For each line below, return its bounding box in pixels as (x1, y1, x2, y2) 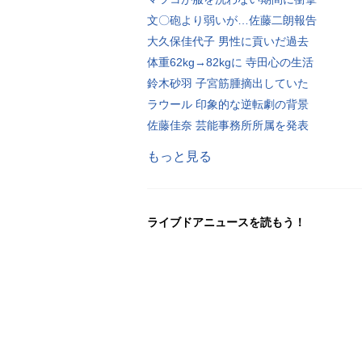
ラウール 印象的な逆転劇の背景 (147, 97, 309, 111)
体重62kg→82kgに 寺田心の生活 (147, 55, 314, 69)
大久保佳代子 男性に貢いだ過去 (147, 34, 309, 48)
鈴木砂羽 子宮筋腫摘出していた (147, 76, 309, 90)
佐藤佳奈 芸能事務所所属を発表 (147, 118, 309, 132)
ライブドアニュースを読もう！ (147, 215, 305, 229)
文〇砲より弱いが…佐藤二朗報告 (147, 13, 317, 27)
